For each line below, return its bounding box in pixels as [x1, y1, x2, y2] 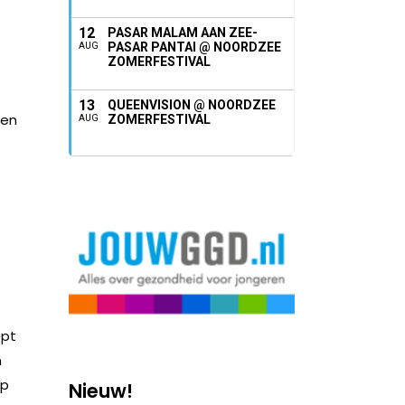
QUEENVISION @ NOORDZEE [108, 98, 276, 112]
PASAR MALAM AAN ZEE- [108, 25, 258, 40]
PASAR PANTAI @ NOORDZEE [108, 40, 281, 54]
